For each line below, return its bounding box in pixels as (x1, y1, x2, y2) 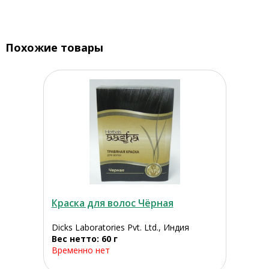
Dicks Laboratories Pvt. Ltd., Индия (51, 222, 189, 234)
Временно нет (51, 244, 110, 256)
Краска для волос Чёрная (51, 196, 174, 210)
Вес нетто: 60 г (51, 233, 118, 245)
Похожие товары (5, 40, 103, 55)
